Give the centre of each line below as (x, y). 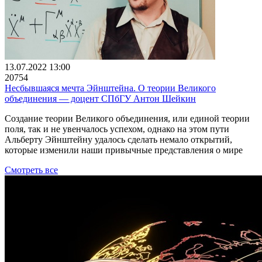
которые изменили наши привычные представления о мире (124, 150)
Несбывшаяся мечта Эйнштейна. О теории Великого (110, 88)
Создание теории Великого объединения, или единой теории (127, 118)
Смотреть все (31, 170)
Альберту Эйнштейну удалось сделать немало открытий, (118, 139)
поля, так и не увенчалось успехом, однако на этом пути (117, 129)
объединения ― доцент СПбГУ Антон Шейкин (100, 98)
